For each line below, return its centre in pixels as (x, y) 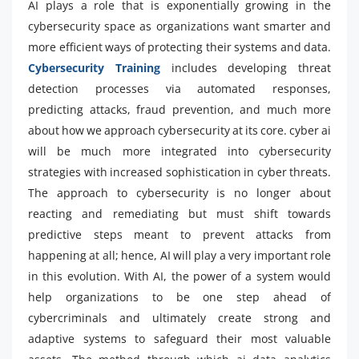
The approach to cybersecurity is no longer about (179, 192)
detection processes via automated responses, (179, 88)
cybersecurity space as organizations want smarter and (179, 26)
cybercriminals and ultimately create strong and (179, 317)
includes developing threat (245, 67)
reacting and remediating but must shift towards (179, 213)
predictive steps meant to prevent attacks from (179, 234)
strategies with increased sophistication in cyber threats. (179, 171)
